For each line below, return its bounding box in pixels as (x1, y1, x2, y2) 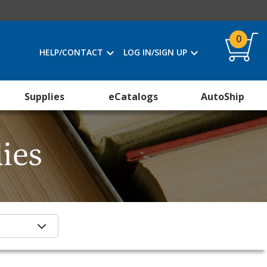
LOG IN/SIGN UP (123, 46, 187, 58)
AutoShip (200, 90, 244, 103)
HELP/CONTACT (39, 46, 103, 58)
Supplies (24, 90, 65, 103)
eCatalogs (108, 90, 159, 103)
